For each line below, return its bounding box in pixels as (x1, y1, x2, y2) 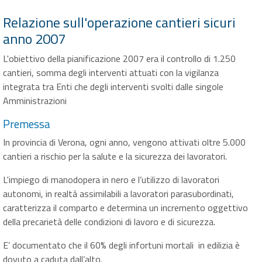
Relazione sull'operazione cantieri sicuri (3, 12, 236, 33)
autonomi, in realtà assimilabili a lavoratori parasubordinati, (3, 187, 234, 201)
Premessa (3, 115, 50, 132)
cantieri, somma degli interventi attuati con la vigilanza (3, 65, 219, 80)
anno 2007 (3, 28, 65, 49)
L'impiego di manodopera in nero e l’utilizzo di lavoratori (3, 173, 219, 187)
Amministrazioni (3, 94, 67, 108)
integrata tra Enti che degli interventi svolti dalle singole (3, 80, 223, 94)
